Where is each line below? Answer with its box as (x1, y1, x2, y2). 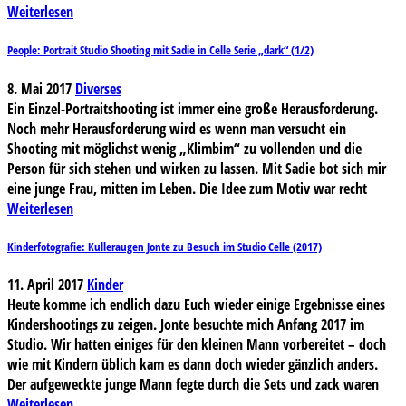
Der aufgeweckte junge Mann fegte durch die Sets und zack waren (7, 373, 379, 394)
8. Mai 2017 (7, 78, 72, 99)
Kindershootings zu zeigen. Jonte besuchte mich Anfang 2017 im (7, 314, 364, 334)
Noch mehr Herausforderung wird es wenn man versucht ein (7, 118, 346, 139)
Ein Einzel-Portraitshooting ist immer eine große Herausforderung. (7, 98, 378, 119)
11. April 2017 (7, 274, 83, 295)
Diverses (75, 78, 121, 99)
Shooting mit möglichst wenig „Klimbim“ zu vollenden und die (7, 138, 362, 159)
